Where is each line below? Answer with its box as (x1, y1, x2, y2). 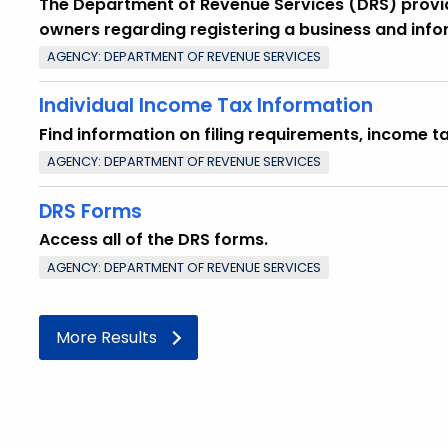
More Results (56, 325, 157, 349)
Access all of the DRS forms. (39, 228, 268, 252)
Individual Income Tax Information (39, 92, 373, 120)
